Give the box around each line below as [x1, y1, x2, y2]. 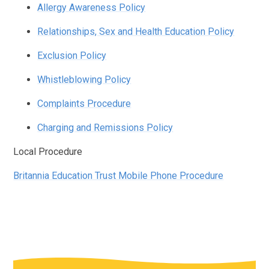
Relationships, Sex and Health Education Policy [37, 25, 235, 37]
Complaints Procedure [37, 97, 131, 109]
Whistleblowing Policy [37, 73, 131, 85]
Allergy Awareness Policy [37, 1, 146, 13]
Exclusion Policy [37, 49, 107, 61]
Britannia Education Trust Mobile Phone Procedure [13, 169, 224, 181]
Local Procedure [13, 145, 83, 157]
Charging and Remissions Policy [37, 121, 174, 133]
